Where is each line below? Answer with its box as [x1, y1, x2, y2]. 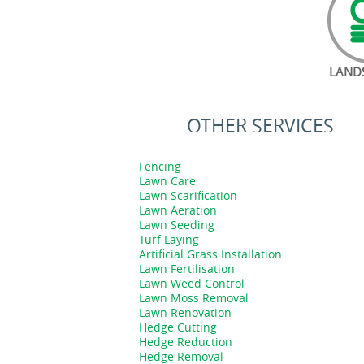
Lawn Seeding [139, 217, 214, 232]
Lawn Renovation [139, 305, 232, 320]
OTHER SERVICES [187, 113, 334, 138]
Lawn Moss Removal [139, 290, 249, 305]
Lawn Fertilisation [139, 261, 235, 276]
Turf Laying [139, 232, 199, 247]
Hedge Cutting [139, 319, 217, 335]
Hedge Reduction [139, 334, 232, 349]
